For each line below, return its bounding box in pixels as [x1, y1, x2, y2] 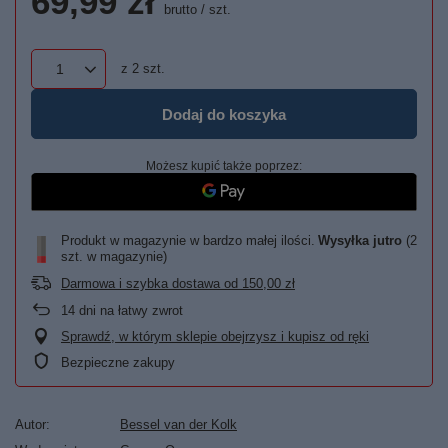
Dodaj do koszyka [162, 105, 286, 123]
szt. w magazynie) [61, 249, 167, 264]
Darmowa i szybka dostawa [61, 276, 220, 291]
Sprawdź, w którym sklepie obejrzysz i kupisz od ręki [61, 329, 369, 344]
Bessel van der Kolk [120, 417, 237, 432]
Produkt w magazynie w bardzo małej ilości [61, 233, 311, 248]
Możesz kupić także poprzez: [146, 159, 302, 173]
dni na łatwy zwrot [75, 303, 183, 318]
